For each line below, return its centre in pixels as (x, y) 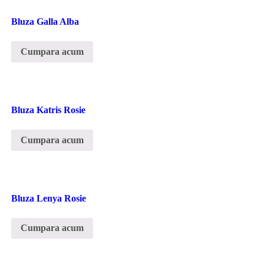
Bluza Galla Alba (45, 22)
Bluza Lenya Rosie (48, 198)
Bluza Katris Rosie (48, 110)
